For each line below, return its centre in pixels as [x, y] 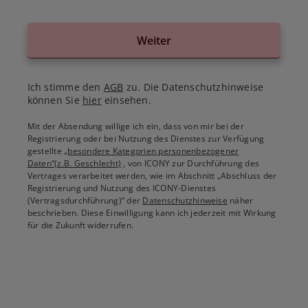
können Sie [55, 100]
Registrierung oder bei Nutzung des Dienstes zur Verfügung [146, 139]
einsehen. [126, 100]
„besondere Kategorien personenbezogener [152, 151]
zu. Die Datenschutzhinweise [194, 87]
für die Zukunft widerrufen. [80, 225]
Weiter [154, 40]
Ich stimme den [65, 87]
